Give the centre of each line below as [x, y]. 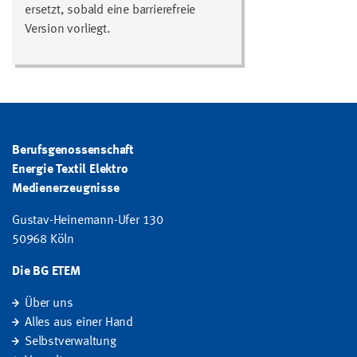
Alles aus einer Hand [78, 322]
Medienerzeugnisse [66, 188]
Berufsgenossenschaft [73, 150]
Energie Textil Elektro [70, 169]
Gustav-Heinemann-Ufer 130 [88, 220]
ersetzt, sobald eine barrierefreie [110, 10]
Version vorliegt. [68, 29]
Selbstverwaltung [70, 341]
